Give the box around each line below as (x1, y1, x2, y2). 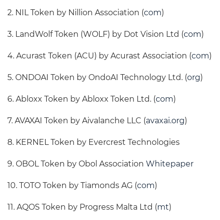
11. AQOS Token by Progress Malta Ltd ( (7, 202, 157, 212)
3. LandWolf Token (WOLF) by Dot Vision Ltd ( (7, 29, 184, 39)
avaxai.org (146, 116, 185, 126)
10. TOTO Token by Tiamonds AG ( (7, 181, 137, 191)
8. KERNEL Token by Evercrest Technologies (7, 137, 180, 147)
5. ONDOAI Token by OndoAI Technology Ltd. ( (7, 73, 187, 82)
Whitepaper (146, 159, 193, 169)
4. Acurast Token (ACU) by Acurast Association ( (7, 51, 192, 61)
